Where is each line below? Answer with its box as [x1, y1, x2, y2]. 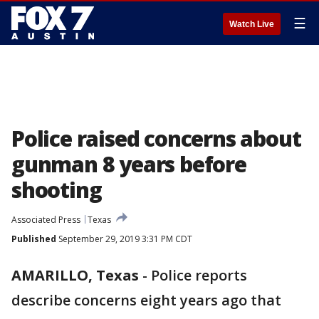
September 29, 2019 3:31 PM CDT [56, 233, 192, 245]
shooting [11, 175, 102, 204]
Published [11, 233, 56, 245]
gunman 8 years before [11, 150, 246, 179]
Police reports [151, 266, 247, 285]
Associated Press [11, 214, 80, 226]
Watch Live [229, 19, 274, 29]
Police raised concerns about [11, 124, 301, 153]
